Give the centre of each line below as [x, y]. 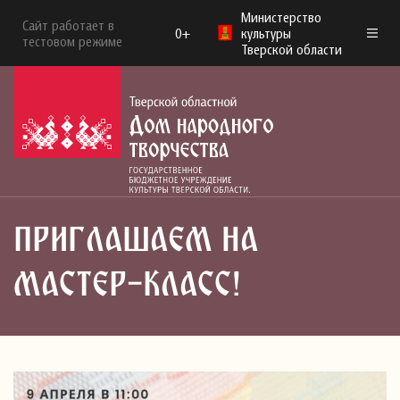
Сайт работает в [68, 25]
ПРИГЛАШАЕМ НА [136, 242]
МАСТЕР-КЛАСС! [128, 287]
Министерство [282, 17]
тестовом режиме [72, 41]
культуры [267, 33]
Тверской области [292, 49]
